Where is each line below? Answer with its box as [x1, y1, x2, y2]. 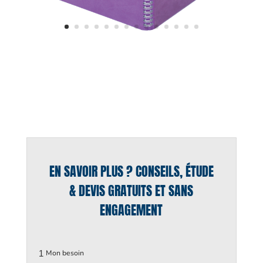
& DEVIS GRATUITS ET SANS [69, 181, 194, 201]
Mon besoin [45, 248, 84, 258]
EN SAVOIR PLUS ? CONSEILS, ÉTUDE [49, 161, 214, 181]
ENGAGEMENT [100, 200, 163, 220]
